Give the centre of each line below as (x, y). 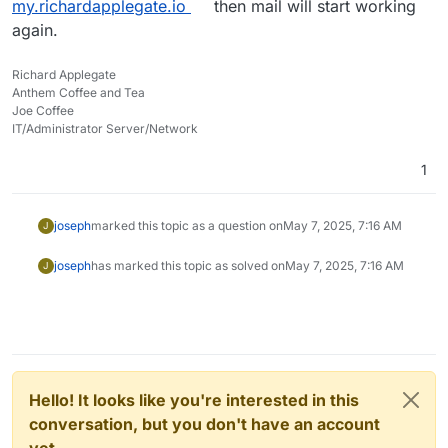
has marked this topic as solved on (187, 266)
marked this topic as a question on (186, 226)
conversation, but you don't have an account (204, 424)
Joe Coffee (43, 111)
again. (35, 30)
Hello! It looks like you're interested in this (194, 400)
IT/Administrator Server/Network (105, 129)
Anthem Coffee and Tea (78, 93)
